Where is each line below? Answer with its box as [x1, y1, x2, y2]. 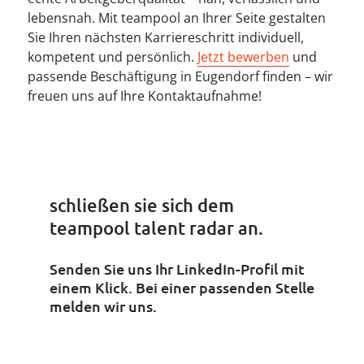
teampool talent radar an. [49, 216, 263, 239]
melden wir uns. [49, 296, 157, 315]
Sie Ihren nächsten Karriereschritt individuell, [28, 28, 305, 47]
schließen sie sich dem [49, 193, 234, 216]
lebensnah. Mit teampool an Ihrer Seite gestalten [28, 9, 327, 28]
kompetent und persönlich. [28, 48, 198, 67]
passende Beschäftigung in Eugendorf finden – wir [28, 67, 334, 86]
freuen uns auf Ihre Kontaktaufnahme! [28, 87, 262, 106]
